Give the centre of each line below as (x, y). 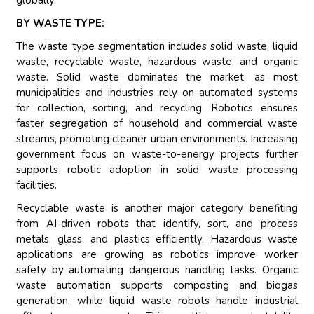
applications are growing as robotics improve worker (157, 255)
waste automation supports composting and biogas (157, 286)
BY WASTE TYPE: (61, 23)
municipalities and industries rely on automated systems (157, 93)
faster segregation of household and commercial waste (157, 124)
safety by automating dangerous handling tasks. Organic (157, 270)
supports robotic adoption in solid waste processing (157, 170)
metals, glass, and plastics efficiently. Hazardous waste (157, 239)
